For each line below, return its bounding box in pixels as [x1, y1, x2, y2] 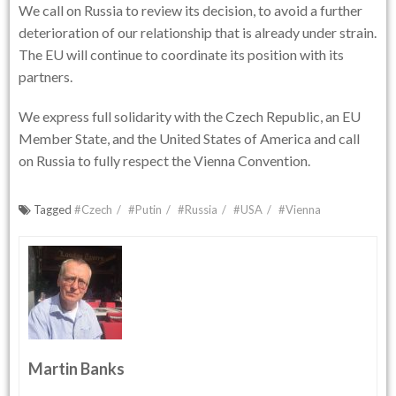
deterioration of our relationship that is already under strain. [19, 23, 377, 41]
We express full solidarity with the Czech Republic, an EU [19, 107, 362, 125]
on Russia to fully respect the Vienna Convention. [19, 151, 311, 169]
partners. [19, 67, 73, 85]
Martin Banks [28, 358, 126, 378]
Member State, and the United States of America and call [19, 129, 361, 147]
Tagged [34, 202, 75, 217]
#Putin [128, 202, 163, 217]
